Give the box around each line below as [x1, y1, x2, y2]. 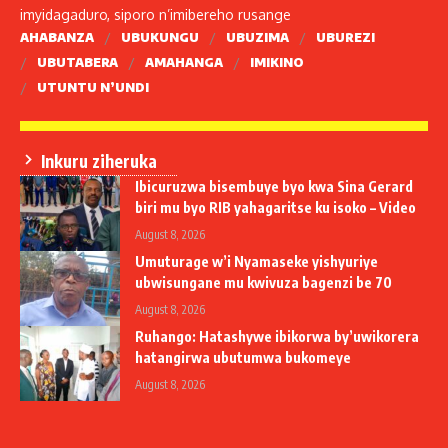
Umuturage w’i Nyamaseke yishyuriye [135, 252, 378, 270]
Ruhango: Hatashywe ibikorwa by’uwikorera [135, 327, 419, 345]
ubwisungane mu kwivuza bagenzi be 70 [135, 273, 392, 291]
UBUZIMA [226, 30, 289, 45]
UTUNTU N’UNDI [37, 80, 149, 95]
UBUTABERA [37, 55, 118, 70]
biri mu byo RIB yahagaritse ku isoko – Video [135, 198, 416, 216]
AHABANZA [20, 30, 94, 45]
